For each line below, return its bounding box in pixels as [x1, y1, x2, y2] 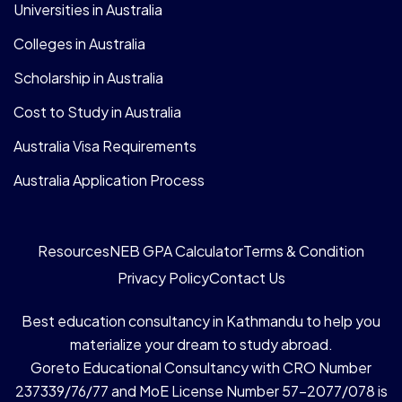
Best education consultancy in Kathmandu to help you [22, 310, 380, 330]
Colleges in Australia [13, 33, 145, 53]
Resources [38, 240, 109, 260]
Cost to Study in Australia [13, 101, 181, 121]
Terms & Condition [243, 240, 364, 260]
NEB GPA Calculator [109, 240, 243, 260]
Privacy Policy [117, 267, 209, 287]
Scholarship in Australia [13, 67, 163, 87]
